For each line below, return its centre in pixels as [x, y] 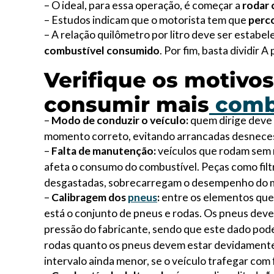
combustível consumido [102, 50]
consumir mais [127, 105]
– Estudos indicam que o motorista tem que [146, 20]
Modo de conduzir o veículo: [120, 120]
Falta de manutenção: [104, 151]
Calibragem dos [90, 197]
